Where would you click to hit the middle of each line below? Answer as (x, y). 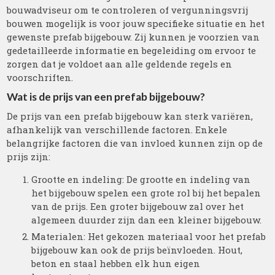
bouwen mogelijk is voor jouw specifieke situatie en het (136, 23)
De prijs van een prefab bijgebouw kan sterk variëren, (130, 116)
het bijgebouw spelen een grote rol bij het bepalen (146, 193)
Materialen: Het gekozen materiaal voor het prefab (149, 236)
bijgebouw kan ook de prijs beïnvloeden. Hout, (137, 250)
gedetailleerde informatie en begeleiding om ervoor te (132, 50)
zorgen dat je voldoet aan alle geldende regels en (120, 64)
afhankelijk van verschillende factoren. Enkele (117, 130)
